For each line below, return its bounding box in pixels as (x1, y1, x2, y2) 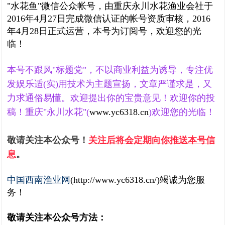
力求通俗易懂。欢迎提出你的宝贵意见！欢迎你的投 (7, 93, 215, 103)
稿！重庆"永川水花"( (7, 107, 89, 117)
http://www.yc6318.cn (73, 175, 154, 185)
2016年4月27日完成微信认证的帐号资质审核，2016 (7, 14, 210, 24)
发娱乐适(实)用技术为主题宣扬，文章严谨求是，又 (7, 79, 212, 89)
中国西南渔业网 (7, 175, 70, 185)
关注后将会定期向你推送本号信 (88, 135, 215, 145)
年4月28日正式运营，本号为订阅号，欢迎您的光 (7, 26, 201, 36)
